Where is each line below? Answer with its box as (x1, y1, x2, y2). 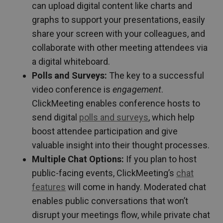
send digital (32, 111, 79, 122)
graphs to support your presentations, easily (32, 14, 205, 25)
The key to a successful (107, 70, 204, 81)
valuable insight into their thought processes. (32, 139, 210, 150)
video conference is (32, 84, 112, 95)
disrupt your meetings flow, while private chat (32, 209, 210, 220)
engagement (112, 84, 161, 95)
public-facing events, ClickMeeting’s (32, 167, 176, 178)
